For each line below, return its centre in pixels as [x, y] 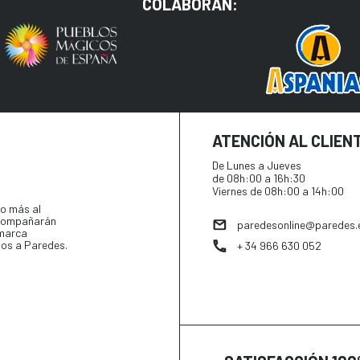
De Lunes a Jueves [257, 166]
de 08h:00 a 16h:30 [259, 178]
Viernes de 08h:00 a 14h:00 [278, 191]
